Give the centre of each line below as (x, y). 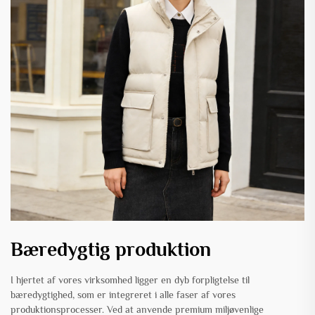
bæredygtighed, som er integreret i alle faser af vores (123, 295)
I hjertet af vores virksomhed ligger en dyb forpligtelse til (130, 280)
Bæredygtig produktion (111, 250)
